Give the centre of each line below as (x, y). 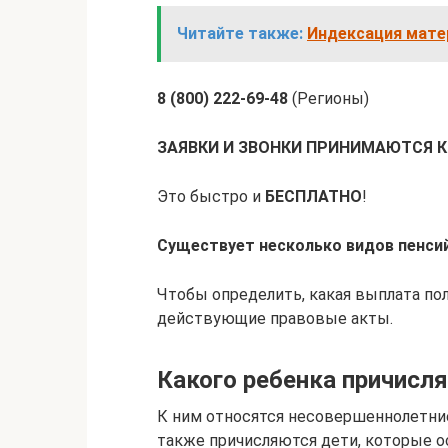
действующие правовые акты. (275, 318)
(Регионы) (328, 98)
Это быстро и (211, 196)
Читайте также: (240, 33)
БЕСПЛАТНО (313, 196)
